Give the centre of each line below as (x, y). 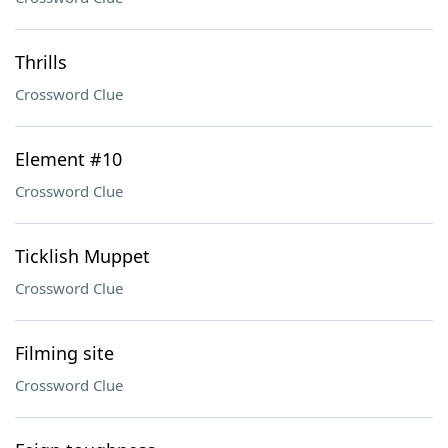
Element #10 (68, 159)
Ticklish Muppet (82, 256)
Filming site (64, 353)
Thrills (41, 62)
